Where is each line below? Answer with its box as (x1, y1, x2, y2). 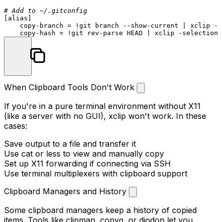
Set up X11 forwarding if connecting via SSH (4, 158, 171, 168)
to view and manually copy (60, 148, 164, 159)
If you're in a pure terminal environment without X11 (4, 101, 201, 111)
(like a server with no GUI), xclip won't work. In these (4, 111, 206, 121)
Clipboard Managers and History (4, 186, 129, 196)
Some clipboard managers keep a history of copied (4, 205, 197, 215)
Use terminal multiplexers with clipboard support (4, 168, 187, 178)
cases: (4, 120, 27, 131)
